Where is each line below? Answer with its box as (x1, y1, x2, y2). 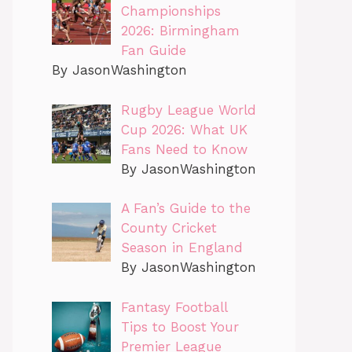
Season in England (120, 240, 243, 256)
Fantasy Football (120, 299, 227, 315)
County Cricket (120, 220, 217, 236)
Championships (120, 3, 221, 20)
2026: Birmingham (120, 23, 240, 39)
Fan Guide (120, 42, 186, 59)
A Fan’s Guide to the (120, 200, 251, 217)
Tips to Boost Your (120, 318, 239, 335)
